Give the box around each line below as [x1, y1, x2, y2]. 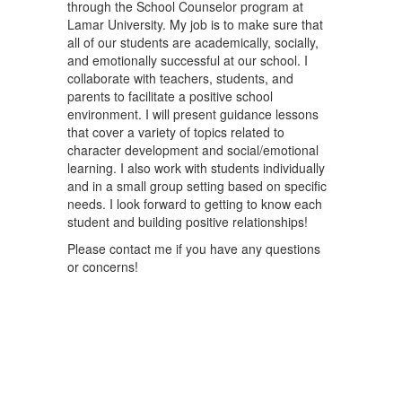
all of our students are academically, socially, [67, 33, 319, 51]
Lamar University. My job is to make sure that [67, 15, 323, 33]
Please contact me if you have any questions [67, 240, 320, 258]
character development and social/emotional [67, 141, 319, 159]
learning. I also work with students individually [67, 159, 325, 177]
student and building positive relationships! [67, 213, 308, 231]
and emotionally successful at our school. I [67, 51, 308, 69]
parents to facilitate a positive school [67, 87, 273, 105]
